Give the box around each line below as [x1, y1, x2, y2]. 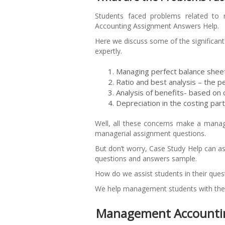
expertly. [95, 46, 122, 56]
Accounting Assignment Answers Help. [95, 21, 219, 31]
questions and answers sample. [95, 153, 197, 163]
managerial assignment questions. [95, 128, 206, 138]
